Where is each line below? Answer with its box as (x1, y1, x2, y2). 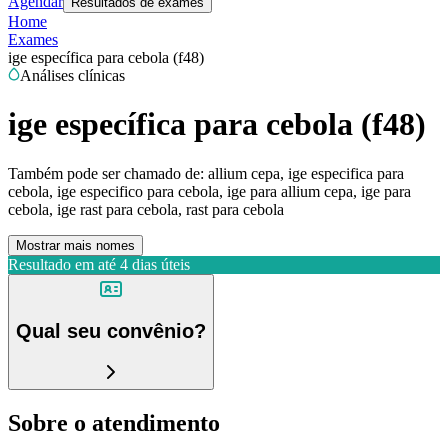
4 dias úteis (120, 255, 190, 273)
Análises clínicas (20, 67, 125, 84)
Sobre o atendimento (8, 409, 220, 436)
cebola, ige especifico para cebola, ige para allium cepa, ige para (8, 182, 411, 200)
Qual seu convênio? (16, 320, 206, 343)
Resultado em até (8, 255, 116, 273)
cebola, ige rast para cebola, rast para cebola (8, 200, 284, 218)
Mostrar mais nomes (16, 237, 135, 253)
